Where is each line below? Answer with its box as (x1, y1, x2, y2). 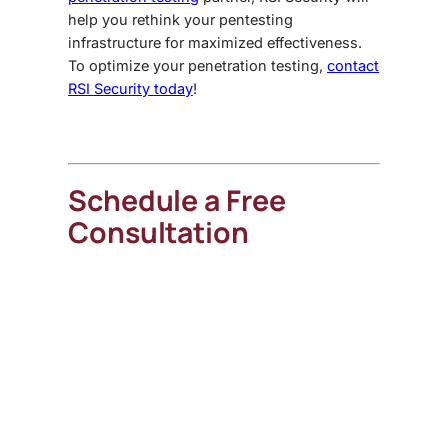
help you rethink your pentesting (68, 11, 293, 29)
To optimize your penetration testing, (68, 57, 327, 75)
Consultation (68, 213, 249, 253)
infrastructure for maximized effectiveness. (68, 34, 362, 52)
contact (327, 57, 379, 75)
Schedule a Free (68, 181, 286, 221)
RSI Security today (68, 80, 193, 98)
